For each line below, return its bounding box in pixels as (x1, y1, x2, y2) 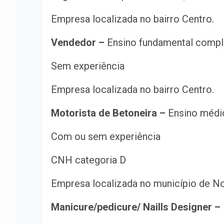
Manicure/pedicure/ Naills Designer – (51, 201, 220, 213)
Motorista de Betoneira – (51, 107, 165, 119)
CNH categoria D (51, 154, 126, 166)
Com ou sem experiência (51, 130, 160, 142)
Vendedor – (51, 36, 104, 48)
